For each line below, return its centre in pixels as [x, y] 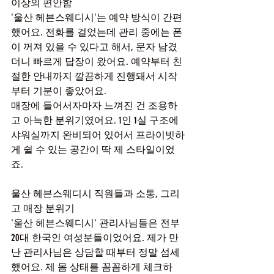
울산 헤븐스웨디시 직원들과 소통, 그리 [95, 194]
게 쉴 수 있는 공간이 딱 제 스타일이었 [93, 150]
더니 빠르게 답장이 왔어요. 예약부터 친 [97, 61]
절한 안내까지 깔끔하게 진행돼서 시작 [94, 76]
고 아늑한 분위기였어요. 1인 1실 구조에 [96, 120]
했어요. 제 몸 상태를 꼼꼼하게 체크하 [92, 267]
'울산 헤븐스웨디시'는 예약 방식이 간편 [97, 17]
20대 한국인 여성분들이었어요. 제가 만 [95, 238]
